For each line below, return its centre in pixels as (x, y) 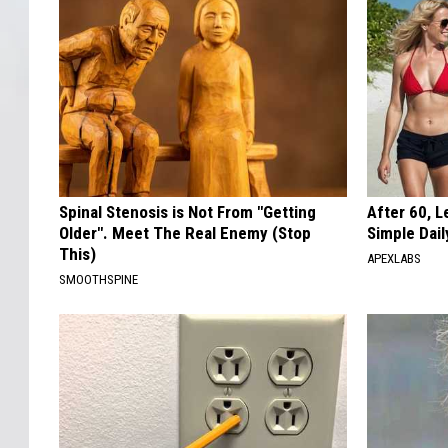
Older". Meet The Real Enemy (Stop (185, 233)
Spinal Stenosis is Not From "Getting (187, 212)
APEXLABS (394, 259)
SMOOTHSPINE (98, 280)
